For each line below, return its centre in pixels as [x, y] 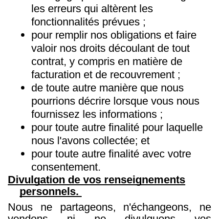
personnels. [51, 192]
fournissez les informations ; [99, 114]
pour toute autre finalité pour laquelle [117, 128]
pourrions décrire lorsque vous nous [115, 101]
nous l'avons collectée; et [92, 141]
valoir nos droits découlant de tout [110, 48]
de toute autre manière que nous [108, 88]
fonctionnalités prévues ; [90, 22]
